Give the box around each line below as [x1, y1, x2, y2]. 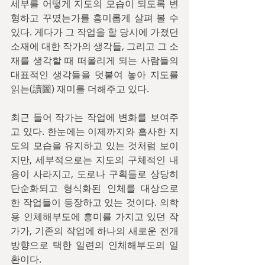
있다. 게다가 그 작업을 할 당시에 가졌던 [11, 25, 179, 38]
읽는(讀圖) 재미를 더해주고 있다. [11, 82, 149, 95]
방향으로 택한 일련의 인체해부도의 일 [11, 238, 179, 251]
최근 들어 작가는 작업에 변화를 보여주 [11, 111, 179, 124]
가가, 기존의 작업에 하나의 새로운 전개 [11, 224, 179, 237]
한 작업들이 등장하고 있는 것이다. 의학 [11, 196, 179, 209]
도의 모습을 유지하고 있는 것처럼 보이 [11, 139, 179, 152]
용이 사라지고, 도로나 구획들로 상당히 [11, 167, 179, 180]
